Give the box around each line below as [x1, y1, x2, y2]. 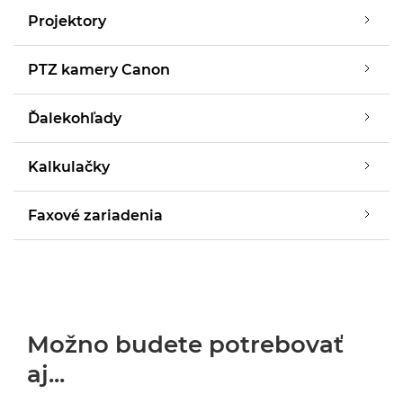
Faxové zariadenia [28, 207, 163, 224]
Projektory [28, 13, 106, 30]
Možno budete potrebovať [27, 330, 344, 359]
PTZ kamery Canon [28, 61, 170, 78]
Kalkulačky [28, 158, 110, 175]
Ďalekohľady [28, 110, 121, 127]
